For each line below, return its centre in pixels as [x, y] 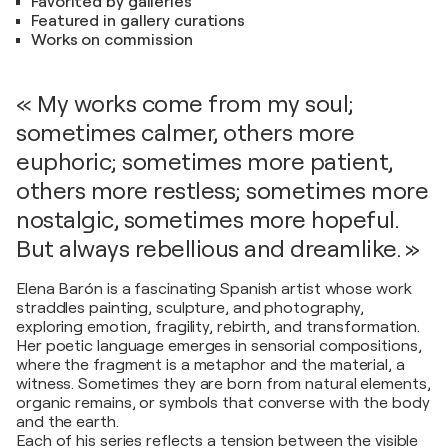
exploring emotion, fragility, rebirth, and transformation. [218, 327]
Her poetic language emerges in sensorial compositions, [219, 346]
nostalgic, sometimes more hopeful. [207, 220]
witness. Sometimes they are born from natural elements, [223, 384]
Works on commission [112, 40]
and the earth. [67, 422]
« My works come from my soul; [185, 104]
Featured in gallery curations [138, 21]
